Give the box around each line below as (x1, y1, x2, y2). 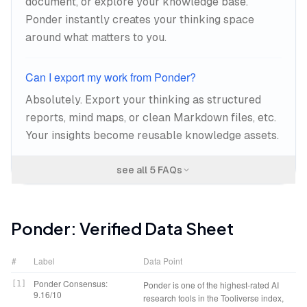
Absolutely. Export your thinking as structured (25, 93, 261, 106)
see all (116, 164, 149, 175)
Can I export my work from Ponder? (25, 69, 196, 85)
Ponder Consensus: (34, 278, 108, 289)
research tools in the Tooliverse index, (143, 292, 284, 304)
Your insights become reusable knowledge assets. (25, 129, 279, 142)
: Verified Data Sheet (71, 218, 234, 238)
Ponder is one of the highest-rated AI (143, 279, 279, 291)
